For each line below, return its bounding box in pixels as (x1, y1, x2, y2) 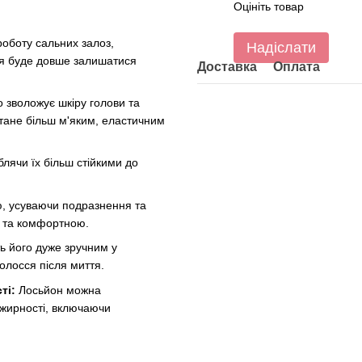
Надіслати (246, 40, 316, 56)
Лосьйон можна (15, 283, 101, 297)
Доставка (197, 60, 257, 74)
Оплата (273, 60, 320, 74)
